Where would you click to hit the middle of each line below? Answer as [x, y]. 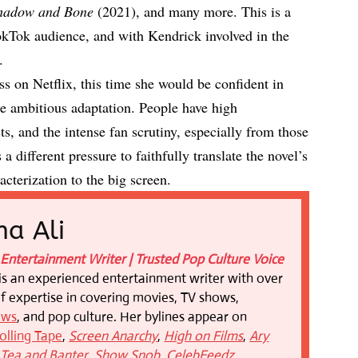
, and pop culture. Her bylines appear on [132, 316]
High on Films [204, 336]
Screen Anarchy [113, 336]
